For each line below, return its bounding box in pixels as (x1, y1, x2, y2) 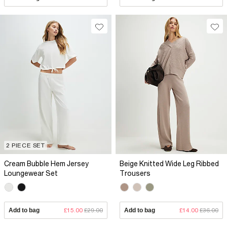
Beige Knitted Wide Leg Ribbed (120, 160, 219, 168)
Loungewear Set (4, 169, 58, 178)
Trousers (120, 169, 150, 178)
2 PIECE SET (6, 142, 45, 149)
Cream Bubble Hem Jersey (4, 160, 89, 168)
